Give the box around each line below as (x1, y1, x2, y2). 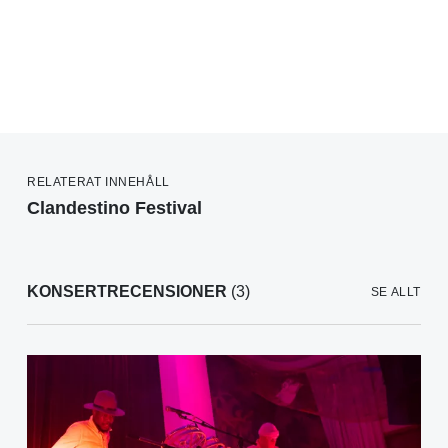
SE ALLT (370, 285, 421, 300)
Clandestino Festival (27, 198, 202, 219)
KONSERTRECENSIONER (27, 283, 227, 301)
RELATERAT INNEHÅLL (27, 175, 170, 190)
